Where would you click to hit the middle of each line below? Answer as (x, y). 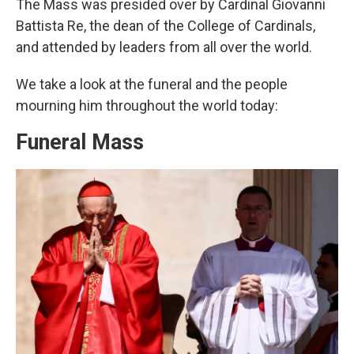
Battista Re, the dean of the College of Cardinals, (166, 26)
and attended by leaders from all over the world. (164, 47)
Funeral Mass (80, 142)
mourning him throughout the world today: (147, 105)
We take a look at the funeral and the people (152, 84)
